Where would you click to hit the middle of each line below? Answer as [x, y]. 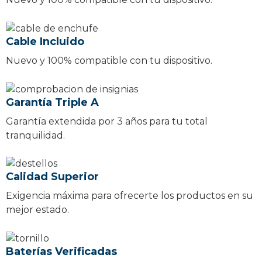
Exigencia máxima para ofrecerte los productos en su [130, 196]
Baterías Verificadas [61, 252]
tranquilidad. [35, 135]
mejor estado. [37, 210]
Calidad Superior [52, 177]
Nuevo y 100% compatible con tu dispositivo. [109, 60]
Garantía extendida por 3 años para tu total [107, 121]
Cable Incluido [45, 41]
